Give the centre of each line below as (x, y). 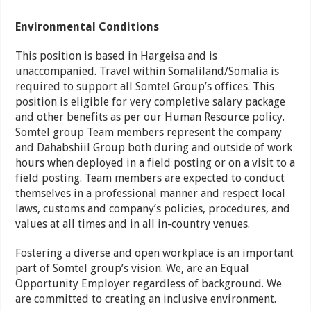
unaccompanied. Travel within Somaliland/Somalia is (148, 72)
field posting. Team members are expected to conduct (150, 178)
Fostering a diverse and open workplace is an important (155, 253)
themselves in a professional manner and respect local (151, 194)
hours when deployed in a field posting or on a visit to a (155, 163)
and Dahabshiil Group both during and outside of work (154, 148)
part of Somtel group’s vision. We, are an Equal (133, 269)
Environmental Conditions (87, 27)
